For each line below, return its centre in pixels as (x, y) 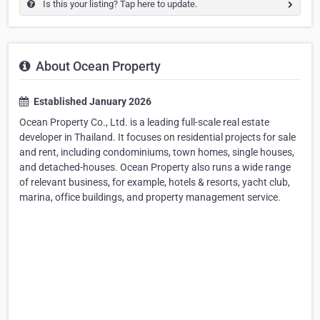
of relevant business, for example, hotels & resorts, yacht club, (155, 182)
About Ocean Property (97, 66)
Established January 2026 (91, 102)
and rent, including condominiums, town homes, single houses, (157, 152)
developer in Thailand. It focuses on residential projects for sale (157, 137)
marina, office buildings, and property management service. (150, 197)
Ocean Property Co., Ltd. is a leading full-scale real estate (144, 122)
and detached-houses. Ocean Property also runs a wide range (155, 167)
